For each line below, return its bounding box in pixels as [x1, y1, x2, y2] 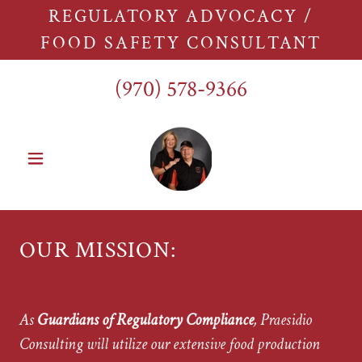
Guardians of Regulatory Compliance [37, 309, 254, 330]
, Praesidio [254, 309, 312, 330]
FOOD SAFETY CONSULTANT [40, 32, 322, 55]
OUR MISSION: [19, 235, 177, 265]
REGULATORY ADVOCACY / [48, 5, 314, 28]
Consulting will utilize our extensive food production [19, 334, 320, 355]
